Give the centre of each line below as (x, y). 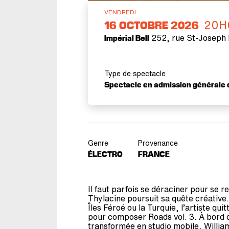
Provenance (158, 143)
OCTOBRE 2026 (159, 26)
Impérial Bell (127, 39)
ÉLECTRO (105, 155)
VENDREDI (120, 12)
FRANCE (154, 155)
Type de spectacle (135, 74)
